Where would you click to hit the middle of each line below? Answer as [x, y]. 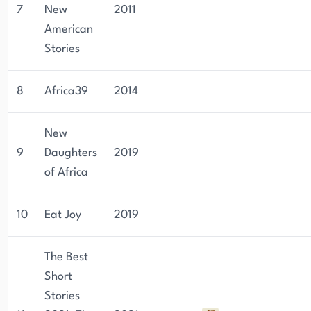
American [69, 30]
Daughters [71, 153]
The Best [66, 257]
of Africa [66, 173]
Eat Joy [63, 215]
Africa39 [66, 91]
